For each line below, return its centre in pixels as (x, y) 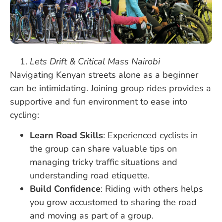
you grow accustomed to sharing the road (113, 202)
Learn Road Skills (66, 136)
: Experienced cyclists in (150, 136)
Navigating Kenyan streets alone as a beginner (104, 75)
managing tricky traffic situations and (104, 162)
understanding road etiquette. (90, 176)
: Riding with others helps (152, 189)
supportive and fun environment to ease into (99, 101)
